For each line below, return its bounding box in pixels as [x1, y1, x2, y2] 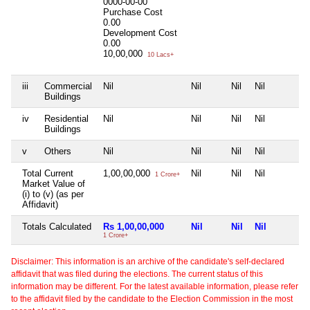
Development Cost [103, 27, 177, 38]
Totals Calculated [22, 221, 91, 232]
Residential [44, 113, 89, 124]
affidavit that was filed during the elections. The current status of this [11, 268, 263, 279]
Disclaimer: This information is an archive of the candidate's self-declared [11, 256, 284, 266]
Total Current [22, 167, 73, 179]
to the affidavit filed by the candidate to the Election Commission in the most [11, 293, 293, 304]
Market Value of [22, 178, 85, 189]
